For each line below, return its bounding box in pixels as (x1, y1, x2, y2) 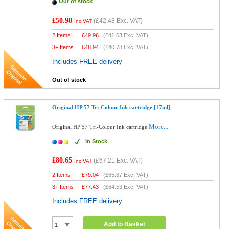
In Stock (85, 138, 108, 144)
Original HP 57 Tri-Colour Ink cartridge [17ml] (52, 104, 171, 110)
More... (149, 123, 169, 130)
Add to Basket (104, 221, 146, 228)
